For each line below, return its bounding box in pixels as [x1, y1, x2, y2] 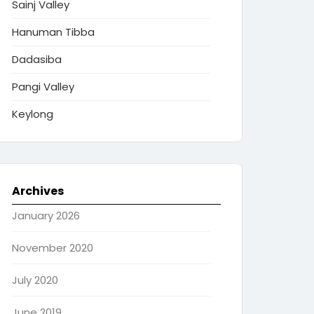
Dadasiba [12, 52, 62, 67]
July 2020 [12, 273, 58, 287]
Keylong [12, 107, 53, 121]
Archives [12, 183, 64, 199]
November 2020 [12, 240, 93, 255]
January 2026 [12, 208, 80, 223]
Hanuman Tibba [12, 25, 95, 39]
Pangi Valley [12, 79, 74, 94]
